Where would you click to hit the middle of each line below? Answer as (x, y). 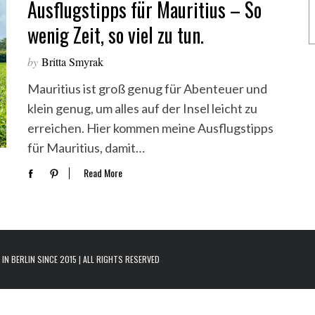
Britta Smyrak (72, 62)
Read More (103, 173)
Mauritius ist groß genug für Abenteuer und (147, 89)
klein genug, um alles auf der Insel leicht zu (142, 108)
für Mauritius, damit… (86, 148)
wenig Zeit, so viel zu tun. (116, 35)
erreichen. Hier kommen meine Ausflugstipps (150, 128)
